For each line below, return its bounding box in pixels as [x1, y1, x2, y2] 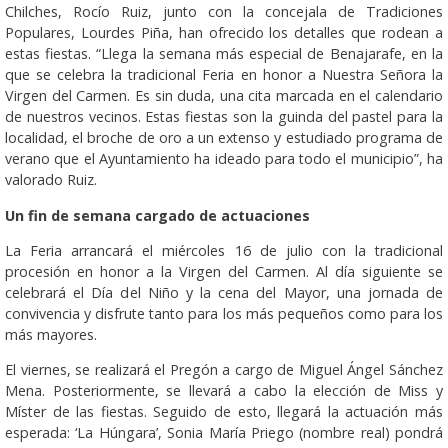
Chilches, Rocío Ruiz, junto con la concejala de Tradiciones [5, 2, 443, 22]
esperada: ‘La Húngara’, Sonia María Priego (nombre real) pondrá [5, 423, 443, 443]
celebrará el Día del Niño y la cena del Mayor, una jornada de [5, 282, 443, 302]
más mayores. [5, 324, 97, 344]
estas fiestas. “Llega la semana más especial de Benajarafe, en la [5, 44, 443, 64]
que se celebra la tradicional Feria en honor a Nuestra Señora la [5, 65, 443, 85]
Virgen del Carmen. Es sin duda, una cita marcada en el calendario [5, 86, 443, 106]
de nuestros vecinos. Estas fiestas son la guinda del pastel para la [5, 107, 443, 127]
